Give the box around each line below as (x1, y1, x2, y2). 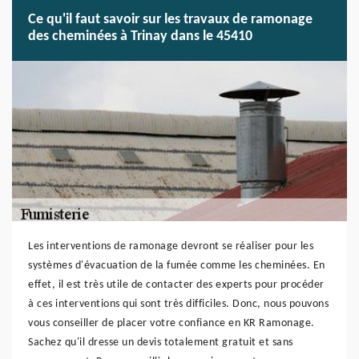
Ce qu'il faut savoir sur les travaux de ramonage (28, 12, 313, 27)
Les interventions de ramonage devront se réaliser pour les (28, 240, 313, 252)
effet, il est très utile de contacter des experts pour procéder (28, 279, 325, 291)
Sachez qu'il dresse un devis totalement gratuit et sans (28, 337, 293, 349)
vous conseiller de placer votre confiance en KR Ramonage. (28, 317, 315, 329)
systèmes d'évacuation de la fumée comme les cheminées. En (28, 260, 325, 272)
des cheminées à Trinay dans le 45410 (28, 29, 252, 44)
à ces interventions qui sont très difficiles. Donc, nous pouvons (28, 298, 329, 310)
